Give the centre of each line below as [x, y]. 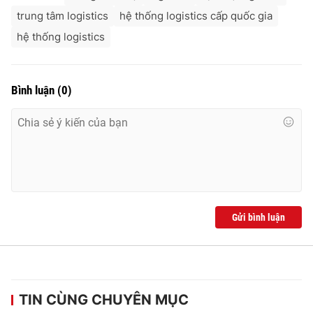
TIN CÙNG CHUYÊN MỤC [104, 299]
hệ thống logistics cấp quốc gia [196, 15]
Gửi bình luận [259, 217]
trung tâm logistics [63, 15]
